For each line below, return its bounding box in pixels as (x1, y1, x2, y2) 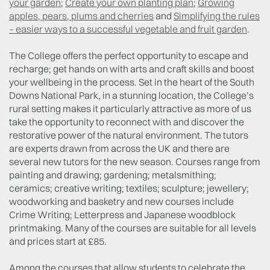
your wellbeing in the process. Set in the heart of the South (9, 75, 254, 88)
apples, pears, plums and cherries (9, 9, 154, 22)
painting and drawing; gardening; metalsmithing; (9, 168, 216, 181)
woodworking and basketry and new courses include (9, 195, 234, 207)
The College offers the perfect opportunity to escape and (9, 49, 248, 61)
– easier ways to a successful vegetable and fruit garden (9, 22, 247, 35)
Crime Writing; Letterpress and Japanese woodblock (9, 208, 236, 221)
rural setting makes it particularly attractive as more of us (9, 102, 251, 115)
